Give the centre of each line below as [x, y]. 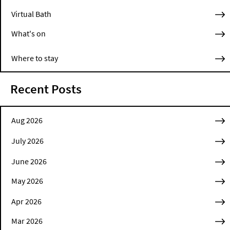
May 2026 [27, 181]
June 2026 [29, 161]
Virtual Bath [31, 14]
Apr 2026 [26, 202]
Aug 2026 [27, 120]
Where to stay [35, 58]
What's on [28, 34]
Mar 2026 [27, 221]
